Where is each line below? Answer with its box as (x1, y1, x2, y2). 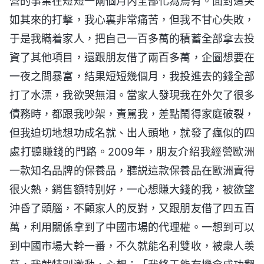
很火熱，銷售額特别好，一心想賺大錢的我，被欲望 (9, 183, 255, 196)
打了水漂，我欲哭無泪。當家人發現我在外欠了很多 (9, 88, 255, 101)
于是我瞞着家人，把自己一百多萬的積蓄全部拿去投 (9, 32, 255, 45)
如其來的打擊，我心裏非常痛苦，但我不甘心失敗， (9, 13, 255, 26)
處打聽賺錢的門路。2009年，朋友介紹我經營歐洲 (9, 145, 255, 158)
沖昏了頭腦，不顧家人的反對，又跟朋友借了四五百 (9, 202, 255, 214)
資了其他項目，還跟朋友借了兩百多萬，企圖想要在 (9, 51, 255, 64)
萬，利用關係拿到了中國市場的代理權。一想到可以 (9, 220, 255, 233)
